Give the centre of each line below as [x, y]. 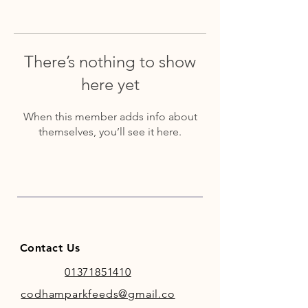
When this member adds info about [110, 116]
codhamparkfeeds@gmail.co [98, 294]
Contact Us [50, 247]
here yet [110, 84]
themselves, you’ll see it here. [110, 131]
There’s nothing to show [110, 61]
